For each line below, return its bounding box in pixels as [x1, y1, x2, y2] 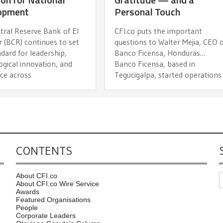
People [16, 203, 38, 212]
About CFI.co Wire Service [16, 179, 99, 188]
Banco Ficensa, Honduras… [114, 47, 206, 58]
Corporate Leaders [16, 211, 76, 220]
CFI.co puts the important [114, 25, 203, 36]
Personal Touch [114, 3, 181, 19]
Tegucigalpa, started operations [114, 69, 222, 80]
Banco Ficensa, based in [114, 58, 196, 69]
